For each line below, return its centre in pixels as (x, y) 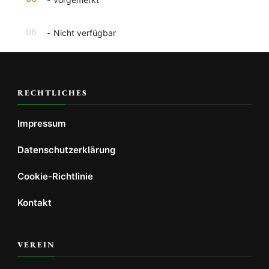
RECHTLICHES (53, 92)
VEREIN (36, 244)
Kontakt (35, 202)
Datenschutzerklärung (66, 150)
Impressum (42, 123)
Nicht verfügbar (85, 32)
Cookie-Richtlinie (55, 176)
